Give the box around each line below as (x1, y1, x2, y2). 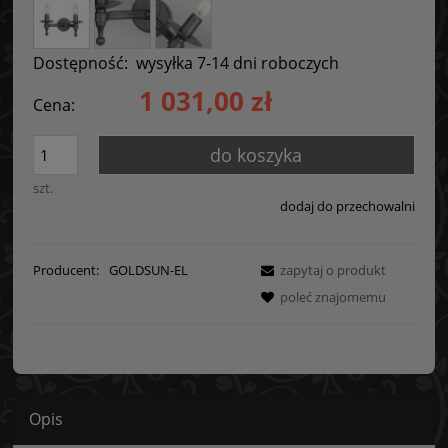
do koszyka (210, 143, 303, 168)
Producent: (33, 260, 102, 279)
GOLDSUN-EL (108, 260, 188, 279)
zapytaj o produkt (280, 260, 386, 279)
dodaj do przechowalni (280, 197, 415, 216)
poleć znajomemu (280, 287, 386, 306)
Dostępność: (33, 52, 128, 75)
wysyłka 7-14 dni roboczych (136, 52, 340, 75)
